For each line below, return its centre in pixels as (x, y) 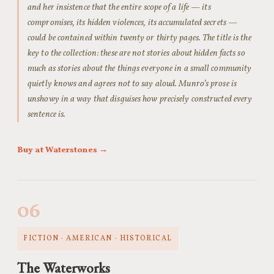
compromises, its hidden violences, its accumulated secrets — (133, 23)
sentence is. (47, 114)
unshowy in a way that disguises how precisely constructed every (140, 99)
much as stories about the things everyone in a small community (140, 68)
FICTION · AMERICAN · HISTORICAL (98, 239)
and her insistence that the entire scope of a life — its (119, 7)
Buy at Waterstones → (62, 150)
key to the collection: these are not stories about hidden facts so (136, 53)
